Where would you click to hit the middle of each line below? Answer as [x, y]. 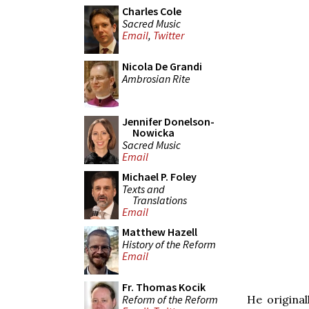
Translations [160, 200]
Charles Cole [152, 11]
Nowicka [153, 132]
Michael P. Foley [159, 177]
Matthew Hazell [160, 232]
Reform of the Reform [170, 299]
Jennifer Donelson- [168, 121]
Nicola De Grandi [162, 66]
